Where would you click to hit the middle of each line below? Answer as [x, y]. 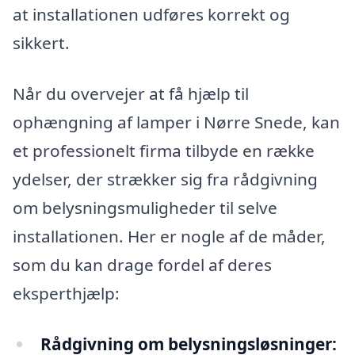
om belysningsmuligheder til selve [145, 207]
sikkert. [41, 43]
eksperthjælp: [66, 293]
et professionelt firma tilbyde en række [164, 150]
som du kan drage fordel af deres [142, 264]
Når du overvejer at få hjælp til [131, 93]
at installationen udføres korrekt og [151, 15]
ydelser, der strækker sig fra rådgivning [165, 179]
